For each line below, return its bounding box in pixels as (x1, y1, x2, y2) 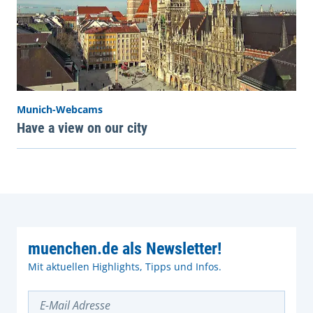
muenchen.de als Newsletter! (28, 238, 221, 259)
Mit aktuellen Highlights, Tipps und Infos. (28, 259, 221, 273)
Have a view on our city (17, 119, 147, 136)
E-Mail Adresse (27, 289, 86, 302)
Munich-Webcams (17, 102, 103, 116)
